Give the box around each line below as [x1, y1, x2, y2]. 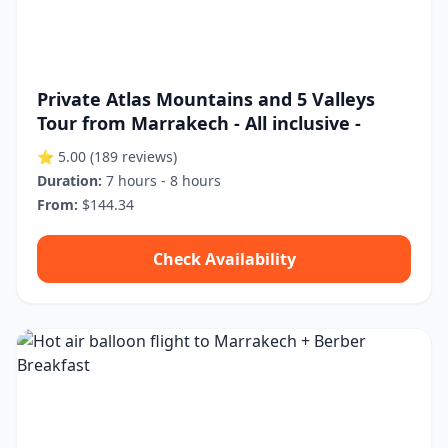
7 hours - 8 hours [102, 171, 221, 190]
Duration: [37, 171, 102, 190]
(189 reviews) [90, 147, 177, 166]
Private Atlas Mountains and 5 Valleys [37, 87, 375, 111]
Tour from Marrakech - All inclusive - [37, 111, 361, 135]
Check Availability [152, 248, 296, 270]
